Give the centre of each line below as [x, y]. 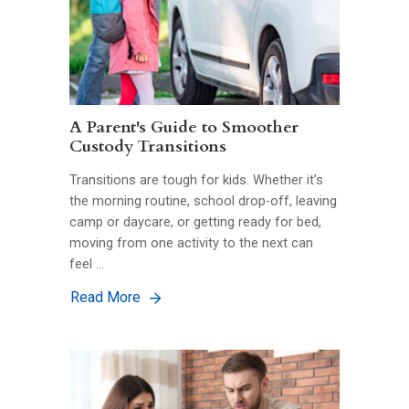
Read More [105, 297]
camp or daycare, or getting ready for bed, [195, 222]
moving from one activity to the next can [191, 243]
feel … [87, 264]
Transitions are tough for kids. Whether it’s [196, 180]
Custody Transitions [148, 147]
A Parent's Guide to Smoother [184, 128]
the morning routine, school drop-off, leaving [203, 201]
